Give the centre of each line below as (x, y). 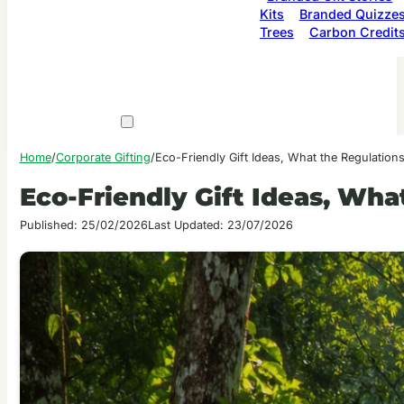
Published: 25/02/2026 (83, 225)
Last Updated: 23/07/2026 (220, 225)
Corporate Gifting (103, 157)
